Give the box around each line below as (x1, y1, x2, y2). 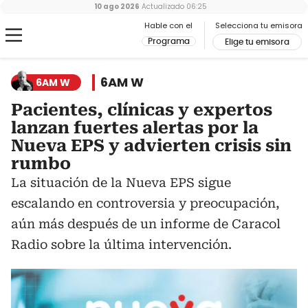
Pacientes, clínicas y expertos (11, 100, 272, 120)
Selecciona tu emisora (215, 20, 302, 31)
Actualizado (140, 1, 184, 12)
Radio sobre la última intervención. (11, 237, 232, 252)
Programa (148, 37, 190, 45)
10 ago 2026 (94, 1, 140, 12)
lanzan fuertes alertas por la (11, 118, 258, 137)
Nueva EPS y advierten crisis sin (11, 136, 291, 155)
